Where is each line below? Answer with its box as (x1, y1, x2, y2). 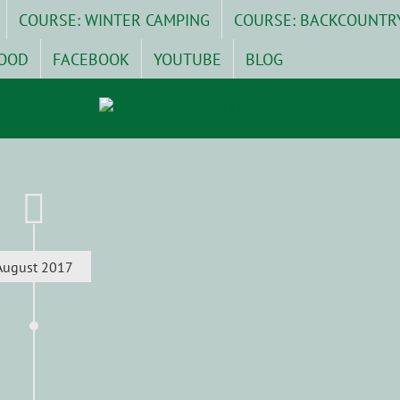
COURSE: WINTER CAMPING (19, 9, 210, 30)
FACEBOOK (53, 48, 129, 70)
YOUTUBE (154, 48, 221, 70)
